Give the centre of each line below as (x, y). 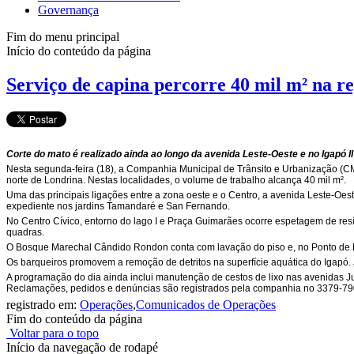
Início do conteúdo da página (79, 51)
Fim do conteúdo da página (74, 319)
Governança (68, 10)
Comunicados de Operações (206, 305)
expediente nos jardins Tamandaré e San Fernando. (118, 207)
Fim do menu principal (63, 37)
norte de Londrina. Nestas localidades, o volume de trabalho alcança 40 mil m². (176, 181)
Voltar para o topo (53, 333)
